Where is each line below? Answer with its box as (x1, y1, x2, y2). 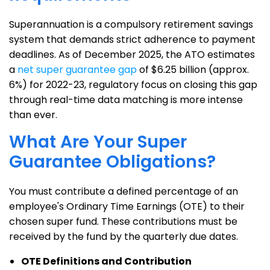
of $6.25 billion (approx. (137, 63, 249, 77)
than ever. (9, 108, 57, 122)
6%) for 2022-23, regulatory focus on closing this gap (9, 78, 257, 92)
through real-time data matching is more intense (9, 93, 243, 107)
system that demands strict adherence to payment (9, 33, 256, 46)
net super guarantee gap (17, 63, 137, 77)
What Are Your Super (9, 130, 187, 154)
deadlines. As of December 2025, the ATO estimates (9, 48, 255, 61)
